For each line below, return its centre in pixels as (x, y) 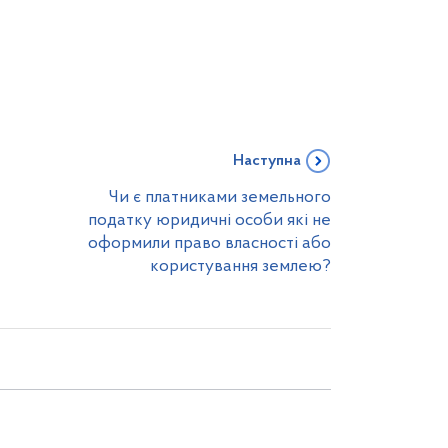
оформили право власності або (209, 243)
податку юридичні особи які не (209, 220)
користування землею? (240, 266)
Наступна (267, 161)
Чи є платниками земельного (219, 197)
